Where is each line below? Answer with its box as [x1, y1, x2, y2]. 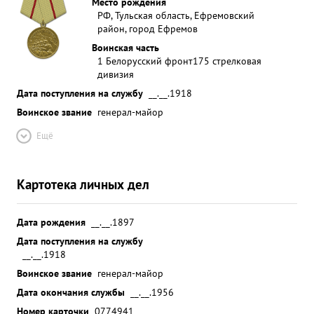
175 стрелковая [193, 54, 261, 67]
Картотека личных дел [17, 175, 149, 193]
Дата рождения [17, 215, 86, 228]
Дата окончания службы [17, 285, 125, 299]
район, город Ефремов [97, 22, 198, 35]
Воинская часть [92, 41, 159, 54]
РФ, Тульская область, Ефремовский [97, 8, 254, 22]
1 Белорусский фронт [97, 54, 193, 67]
